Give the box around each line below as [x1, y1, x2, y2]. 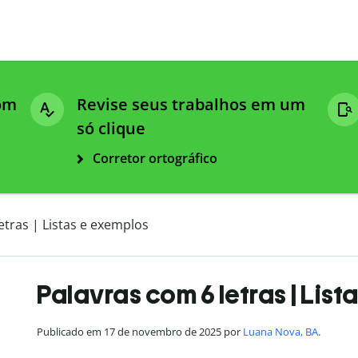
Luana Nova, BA [243, 324, 318, 340]
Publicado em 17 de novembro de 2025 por [37, 324, 243, 340]
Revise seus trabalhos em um [77, 93, 305, 116]
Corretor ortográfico [93, 149, 217, 168]
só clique [77, 117, 145, 140]
